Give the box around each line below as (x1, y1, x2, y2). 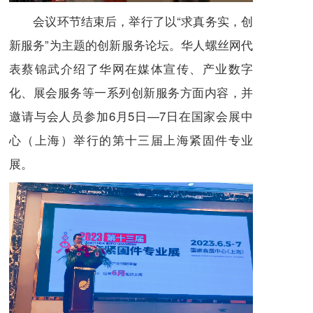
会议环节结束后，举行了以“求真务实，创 (9, 12, 253, 30)
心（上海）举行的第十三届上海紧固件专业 (9, 131, 253, 149)
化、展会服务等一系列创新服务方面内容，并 (9, 83, 253, 101)
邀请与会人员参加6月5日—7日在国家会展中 (9, 107, 253, 125)
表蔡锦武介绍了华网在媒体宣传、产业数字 (9, 59, 253, 78)
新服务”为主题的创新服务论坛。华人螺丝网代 (9, 36, 253, 54)
